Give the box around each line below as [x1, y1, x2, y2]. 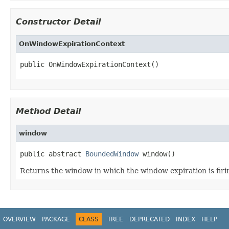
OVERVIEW [3, 215, 36, 223]
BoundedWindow [85, 149, 139, 158]
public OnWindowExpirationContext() [20, 60, 159, 68]
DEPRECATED [129, 215, 170, 223]
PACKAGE [42, 215, 70, 223]
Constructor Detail [16, 16, 101, 27]
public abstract [20, 149, 85, 158]
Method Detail [16, 106, 81, 116]
